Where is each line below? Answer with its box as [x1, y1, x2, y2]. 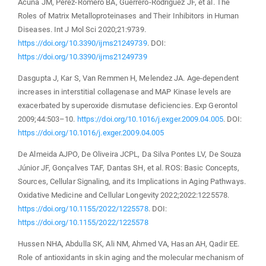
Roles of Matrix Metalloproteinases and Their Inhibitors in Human [18, 11, 239, 20]
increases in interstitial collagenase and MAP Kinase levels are [18, 87, 232, 96]
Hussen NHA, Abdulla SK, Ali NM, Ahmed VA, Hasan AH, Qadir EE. [18, 239, 240, 248]
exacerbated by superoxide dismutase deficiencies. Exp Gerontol [18, 100, 238, 110]
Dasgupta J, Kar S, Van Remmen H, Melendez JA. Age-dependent [18, 73, 239, 83]
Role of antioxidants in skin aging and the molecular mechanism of [18, 252, 245, 262]
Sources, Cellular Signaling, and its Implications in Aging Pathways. [18, 176, 246, 186]
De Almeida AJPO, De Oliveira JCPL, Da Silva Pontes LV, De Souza [18, 149, 242, 159]
